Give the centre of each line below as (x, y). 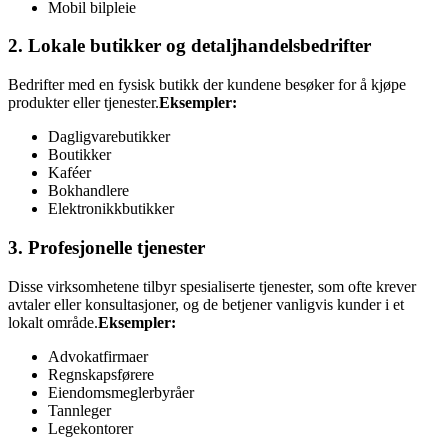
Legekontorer (90, 428)
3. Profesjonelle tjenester (106, 247)
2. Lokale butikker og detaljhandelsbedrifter (189, 46)
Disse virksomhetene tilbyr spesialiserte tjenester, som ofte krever (212, 286)
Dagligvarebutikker (109, 137)
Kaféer (69, 173)
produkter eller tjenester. (83, 103)
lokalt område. (53, 322)
